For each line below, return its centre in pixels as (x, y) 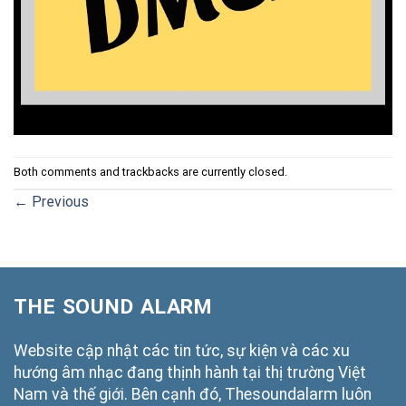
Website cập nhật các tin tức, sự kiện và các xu (182, 350)
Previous (58, 201)
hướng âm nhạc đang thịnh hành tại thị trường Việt (190, 372)
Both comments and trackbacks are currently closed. (150, 172)
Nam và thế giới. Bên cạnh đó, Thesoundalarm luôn (193, 394)
